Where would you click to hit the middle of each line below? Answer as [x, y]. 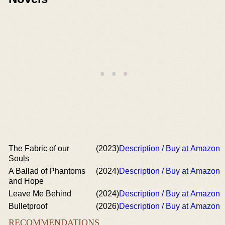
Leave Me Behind [40, 194]
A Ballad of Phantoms [47, 171]
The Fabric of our [39, 148]
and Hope [26, 181]
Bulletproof [28, 206]
